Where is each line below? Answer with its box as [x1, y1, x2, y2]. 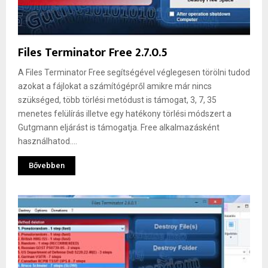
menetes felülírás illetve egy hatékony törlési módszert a [18, 108, 232, 118]
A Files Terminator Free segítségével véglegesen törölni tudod [18, 67, 250, 77]
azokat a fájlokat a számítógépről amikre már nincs [18, 81, 212, 91]
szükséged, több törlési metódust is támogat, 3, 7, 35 [18, 95, 217, 105]
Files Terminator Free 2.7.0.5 [18, 42, 167, 63]
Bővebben [29, 160, 65, 170]
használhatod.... [18, 136, 77, 146]
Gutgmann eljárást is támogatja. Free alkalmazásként [18, 122, 220, 132]
